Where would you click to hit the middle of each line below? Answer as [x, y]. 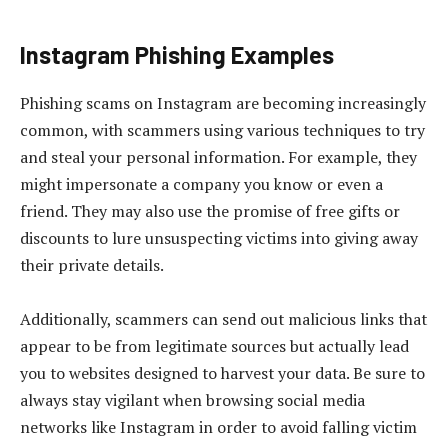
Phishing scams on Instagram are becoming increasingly [223, 102]
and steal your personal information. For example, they [218, 156]
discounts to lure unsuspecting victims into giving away [219, 237]
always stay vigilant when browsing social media [192, 399]
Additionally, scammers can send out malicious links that [223, 318]
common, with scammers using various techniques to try [222, 129]
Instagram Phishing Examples [177, 54]
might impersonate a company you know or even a [201, 183]
